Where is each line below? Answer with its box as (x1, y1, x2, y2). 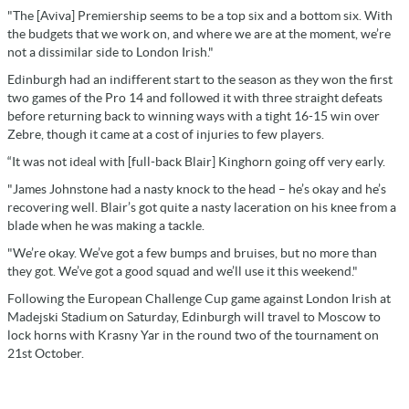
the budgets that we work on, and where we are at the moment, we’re (7, 26, 391, 41)
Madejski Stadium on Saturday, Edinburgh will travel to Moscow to (7, 309, 381, 324)
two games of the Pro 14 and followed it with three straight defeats (7, 89, 383, 105)
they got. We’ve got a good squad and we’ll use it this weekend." (7, 263, 358, 278)
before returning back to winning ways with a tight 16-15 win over (7, 108, 380, 123)
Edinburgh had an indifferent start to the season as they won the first (7, 71, 393, 87)
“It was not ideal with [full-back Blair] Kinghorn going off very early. (7, 153, 385, 169)
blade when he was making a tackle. (7, 217, 204, 233)
